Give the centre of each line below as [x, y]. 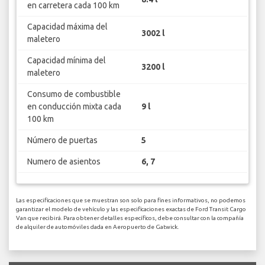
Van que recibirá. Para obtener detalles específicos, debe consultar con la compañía [130, 218]
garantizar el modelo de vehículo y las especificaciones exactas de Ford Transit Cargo [131, 209]
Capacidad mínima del [66, 61]
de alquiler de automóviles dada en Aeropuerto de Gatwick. [97, 227]
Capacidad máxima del [67, 27]
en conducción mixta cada [74, 107]
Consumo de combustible [74, 94]
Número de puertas [62, 140]
